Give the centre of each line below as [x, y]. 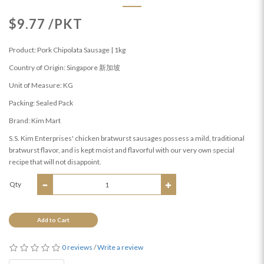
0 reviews [77, 247]
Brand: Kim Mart [35, 121]
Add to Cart [53, 220]
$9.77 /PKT [46, 24]
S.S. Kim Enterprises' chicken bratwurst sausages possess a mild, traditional [127, 138]
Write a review [120, 247]
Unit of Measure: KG [41, 85]
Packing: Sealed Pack [41, 103]
